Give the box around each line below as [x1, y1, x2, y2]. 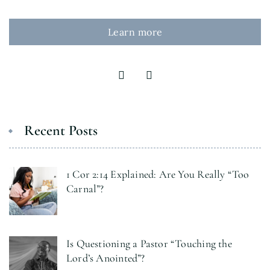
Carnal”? [66, 181, 104, 195]
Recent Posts [24, 121, 98, 139]
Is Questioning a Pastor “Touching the [66, 236, 232, 250]
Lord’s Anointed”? [66, 251, 145, 265]
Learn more [107, 25, 163, 38]
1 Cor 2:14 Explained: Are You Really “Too [66, 167, 250, 181]
